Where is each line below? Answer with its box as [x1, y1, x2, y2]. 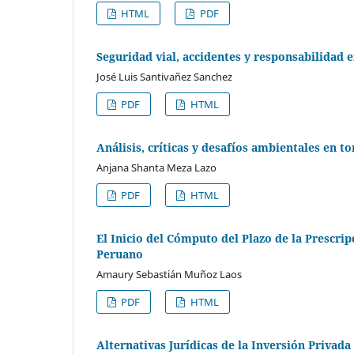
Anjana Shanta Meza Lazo [96, 160, 217, 175]
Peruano [96, 246, 143, 262]
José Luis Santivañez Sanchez [96, 69, 232, 84]
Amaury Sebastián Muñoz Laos [96, 266, 242, 281]
